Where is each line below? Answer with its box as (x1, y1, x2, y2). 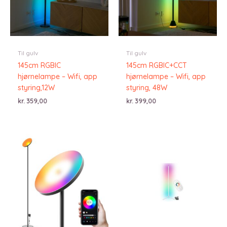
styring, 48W (126, 83, 167, 92)
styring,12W (18, 83, 55, 92)
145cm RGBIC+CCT (126, 61, 187, 70)
